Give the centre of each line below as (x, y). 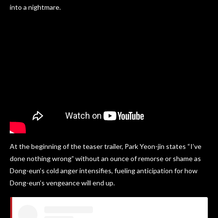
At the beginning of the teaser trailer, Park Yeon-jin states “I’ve (106, 146)
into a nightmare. (35, 7)
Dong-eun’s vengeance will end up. (62, 182)
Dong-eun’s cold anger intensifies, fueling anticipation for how (104, 170)
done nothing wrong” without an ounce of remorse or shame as (105, 158)
